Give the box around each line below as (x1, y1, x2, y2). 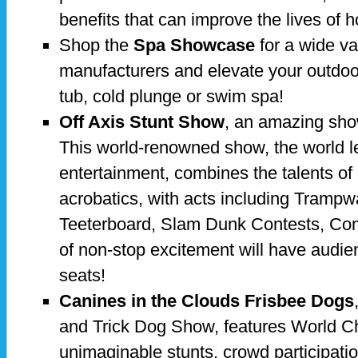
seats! (59, 265, 105, 285)
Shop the (59, 34, 133, 55)
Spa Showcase (133, 34, 255, 55)
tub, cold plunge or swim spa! (59, 86, 284, 106)
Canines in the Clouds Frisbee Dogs (59, 290, 354, 311)
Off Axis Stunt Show (59, 111, 225, 132)
